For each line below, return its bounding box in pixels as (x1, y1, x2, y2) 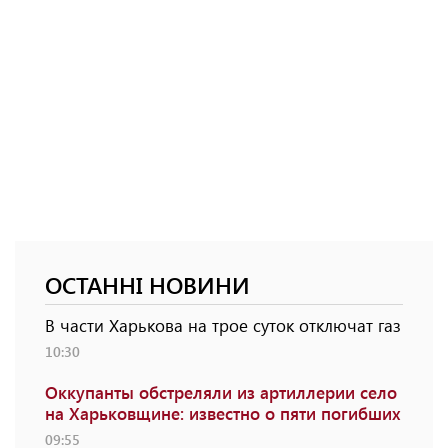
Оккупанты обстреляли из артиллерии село (45, 381, 397, 404)
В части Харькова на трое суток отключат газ (45, 314, 401, 337)
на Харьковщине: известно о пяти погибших (45, 402, 401, 425)
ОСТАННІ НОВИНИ (45, 269, 250, 301)
